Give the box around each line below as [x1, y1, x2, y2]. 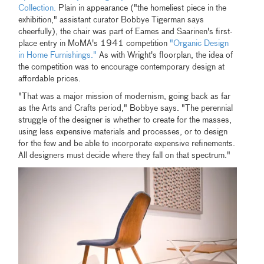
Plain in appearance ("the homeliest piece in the [56, 4, 227, 13]
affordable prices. [18, 75, 81, 84]
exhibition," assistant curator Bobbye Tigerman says [18, 16, 204, 25]
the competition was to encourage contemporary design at [18, 63, 225, 72]
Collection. [18, 4, 57, 13]
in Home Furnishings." [18, 51, 97, 60]
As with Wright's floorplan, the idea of [97, 51, 233, 60]
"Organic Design [170, 39, 229, 48]
